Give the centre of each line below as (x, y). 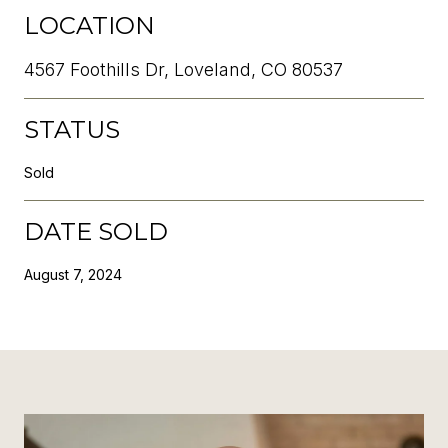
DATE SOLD (96, 231)
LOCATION (89, 25)
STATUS (72, 129)
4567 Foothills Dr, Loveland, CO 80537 (183, 69)
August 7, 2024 (73, 274)
